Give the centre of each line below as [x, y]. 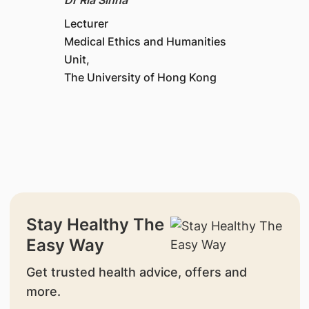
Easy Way [65, 245]
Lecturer [87, 23]
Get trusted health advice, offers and [136, 272]
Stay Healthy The [95, 224]
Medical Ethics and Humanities [146, 41]
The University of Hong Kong [141, 77]
